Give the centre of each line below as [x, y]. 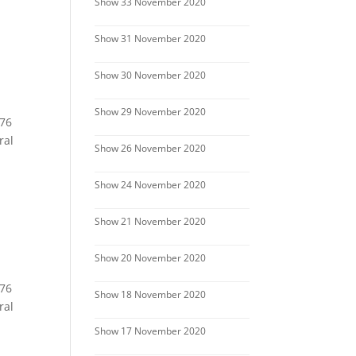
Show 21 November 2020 [151, 221]
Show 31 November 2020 [151, 39]
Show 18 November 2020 [151, 294]
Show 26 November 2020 [151, 148]
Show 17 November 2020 [151, 331]
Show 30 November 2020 [151, 75]
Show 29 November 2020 [151, 112]
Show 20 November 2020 [151, 258]
